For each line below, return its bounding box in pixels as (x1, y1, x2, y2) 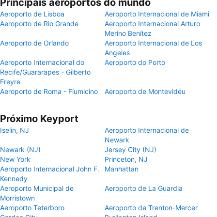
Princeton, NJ (105, 155, 148, 163)
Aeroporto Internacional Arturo (105, 19, 200, 28)
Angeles (105, 48, 130, 57)
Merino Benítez (105, 29, 152, 37)
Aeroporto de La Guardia (105, 184, 183, 192)
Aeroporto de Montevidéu (105, 87, 186, 95)
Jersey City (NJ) (105, 145, 156, 154)
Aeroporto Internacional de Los (105, 39, 202, 47)
